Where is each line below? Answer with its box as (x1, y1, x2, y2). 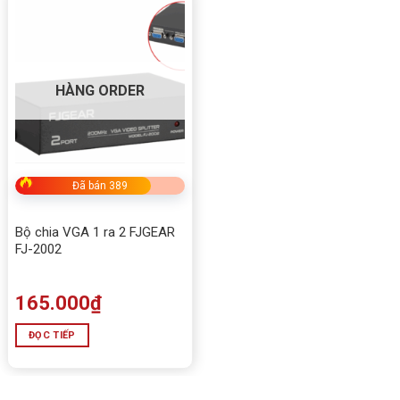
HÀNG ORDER (55, 82, 145, 100)
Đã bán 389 (72, 179, 128, 192)
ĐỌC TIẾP (29, 329, 76, 341)
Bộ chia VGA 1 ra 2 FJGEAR (15, 223, 175, 240)
